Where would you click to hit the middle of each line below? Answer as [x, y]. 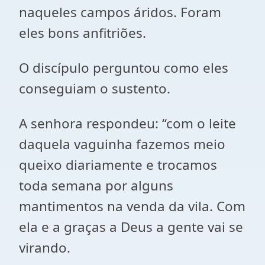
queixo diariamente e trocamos [118, 165]
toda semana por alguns [96, 185]
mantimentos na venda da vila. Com [132, 206]
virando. [45, 248]
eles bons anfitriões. [83, 33]
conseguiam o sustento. [95, 88]
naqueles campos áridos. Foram [120, 12]
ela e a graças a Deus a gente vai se [131, 227]
